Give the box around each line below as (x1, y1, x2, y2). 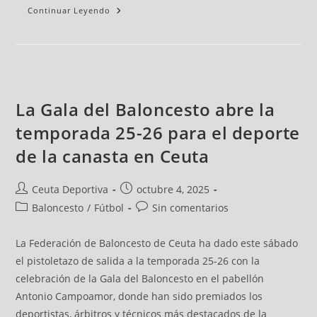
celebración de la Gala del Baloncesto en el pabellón (16, 272, 265, 286)
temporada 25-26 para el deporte (16, 121, 301, 145)
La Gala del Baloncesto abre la (16, 98, 275, 122)
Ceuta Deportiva (32, 183, 109, 197)
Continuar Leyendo (28, 5, 111, 16)
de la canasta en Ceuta (16, 144, 209, 168)
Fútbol (94, 201, 125, 215)
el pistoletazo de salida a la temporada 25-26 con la (16, 254, 260, 268)
